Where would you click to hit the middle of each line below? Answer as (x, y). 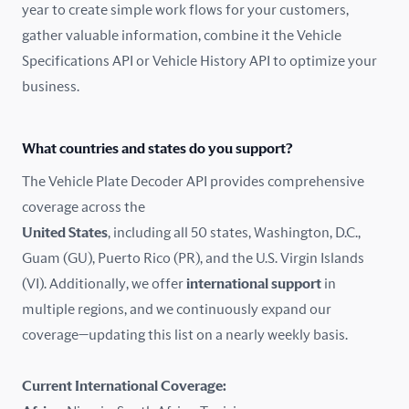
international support (254, 283)
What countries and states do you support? (157, 148)
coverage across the (84, 207)
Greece (86, 129)
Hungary (90, 172)
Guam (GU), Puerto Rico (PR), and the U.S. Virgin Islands (193, 258)
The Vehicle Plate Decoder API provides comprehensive (193, 181)
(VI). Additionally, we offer (104, 283)
